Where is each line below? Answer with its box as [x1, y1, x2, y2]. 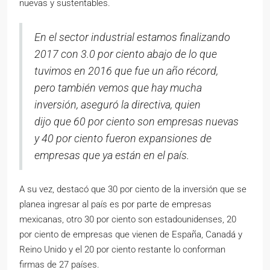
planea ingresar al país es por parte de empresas [19, 199, 212, 210]
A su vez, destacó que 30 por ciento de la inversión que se [19, 184, 246, 195]
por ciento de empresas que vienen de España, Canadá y [19, 229, 242, 240]
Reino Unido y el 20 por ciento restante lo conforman [19, 244, 225, 256]
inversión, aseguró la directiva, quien [34, 98, 201, 111]
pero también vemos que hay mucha [34, 81, 202, 95]
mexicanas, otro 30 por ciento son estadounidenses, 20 [19, 214, 236, 225]
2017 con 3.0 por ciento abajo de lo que [34, 48, 217, 61]
